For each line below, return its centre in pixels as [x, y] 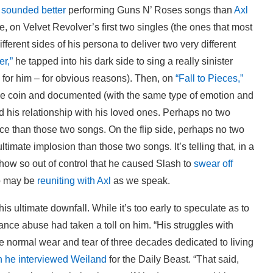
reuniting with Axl [74, 180]
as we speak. [140, 180]
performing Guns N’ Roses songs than [150, 10]
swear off [213, 163]
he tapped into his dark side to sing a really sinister [123, 61]
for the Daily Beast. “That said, [173, 259]
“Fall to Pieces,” [209, 78]
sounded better [34, 10]
